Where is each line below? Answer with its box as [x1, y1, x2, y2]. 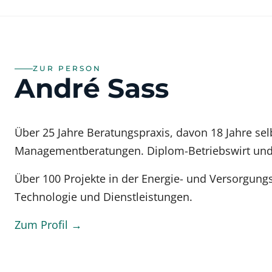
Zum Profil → [15, 217, 82, 232]
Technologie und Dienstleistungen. [15, 189, 192, 204]
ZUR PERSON [33, 64, 101, 73]
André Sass [15, 72, 169, 104]
